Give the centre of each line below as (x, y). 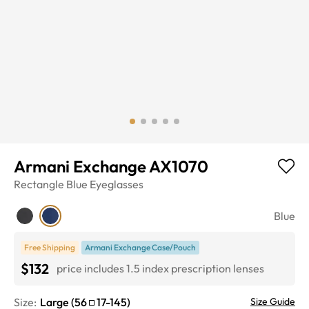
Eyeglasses (117, 184)
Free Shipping (50, 247)
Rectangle (39, 184)
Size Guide (273, 301)
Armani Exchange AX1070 (111, 166)
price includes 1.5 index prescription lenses (160, 269)
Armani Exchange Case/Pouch (140, 247)
